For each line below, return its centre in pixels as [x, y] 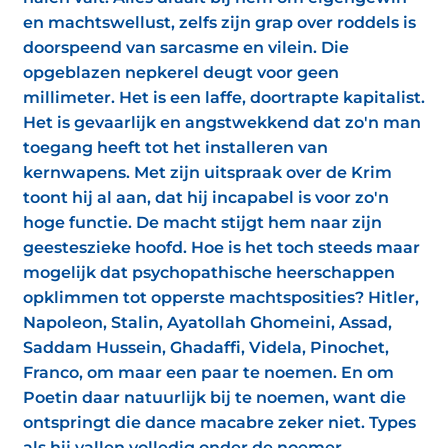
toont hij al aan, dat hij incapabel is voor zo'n [206, 197]
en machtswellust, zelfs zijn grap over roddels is [219, 22]
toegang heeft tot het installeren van [175, 147]
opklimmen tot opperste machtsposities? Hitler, [221, 297]
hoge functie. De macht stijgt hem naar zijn [202, 222]
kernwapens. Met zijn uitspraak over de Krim [207, 172]
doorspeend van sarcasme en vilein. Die [186, 47]
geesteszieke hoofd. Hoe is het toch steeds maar [221, 247]
